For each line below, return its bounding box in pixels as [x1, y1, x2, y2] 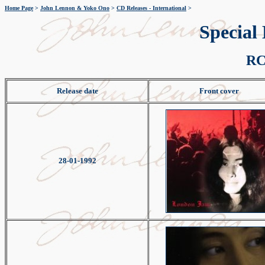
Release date [56, 86, 98, 95]
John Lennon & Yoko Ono [40, 5, 109, 11]
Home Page [5, 5, 33, 11]
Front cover [199, 86, 239, 95]
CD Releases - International [117, 5, 186, 11]
